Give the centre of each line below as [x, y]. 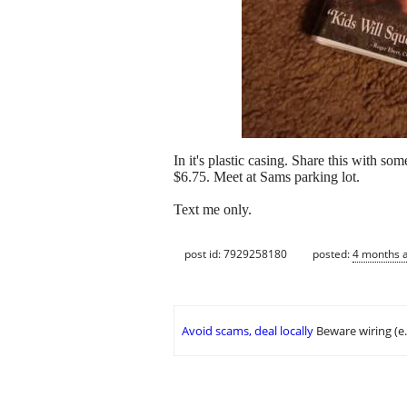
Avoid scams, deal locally [248, 331]
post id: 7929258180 [236, 253]
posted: [333, 253]
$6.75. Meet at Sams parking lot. [267, 177]
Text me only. [213, 210]
